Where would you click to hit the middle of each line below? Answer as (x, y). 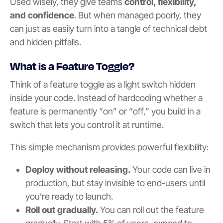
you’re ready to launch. (69, 196)
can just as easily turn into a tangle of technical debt (109, 29)
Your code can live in (170, 169)
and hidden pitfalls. (46, 42)
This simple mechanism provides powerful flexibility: (109, 147)
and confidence (42, 15)
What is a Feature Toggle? (72, 66)
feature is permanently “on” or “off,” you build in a (105, 111)
